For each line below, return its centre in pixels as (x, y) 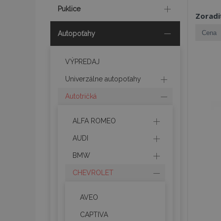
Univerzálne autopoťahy (103, 79)
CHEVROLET (93, 173)
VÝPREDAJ (82, 62)
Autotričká (81, 96)
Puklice (69, 9)
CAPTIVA (94, 215)
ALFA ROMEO (94, 121)
